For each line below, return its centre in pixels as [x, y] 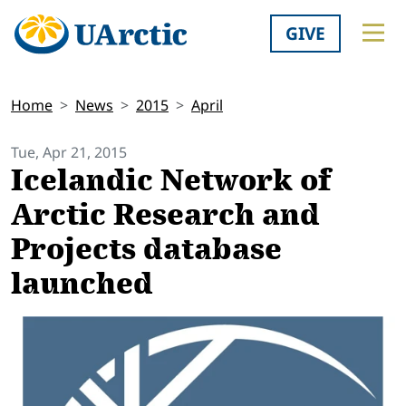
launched [82, 284]
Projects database [146, 250]
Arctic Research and [165, 215]
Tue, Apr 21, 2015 [69, 153]
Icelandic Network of [171, 181]
